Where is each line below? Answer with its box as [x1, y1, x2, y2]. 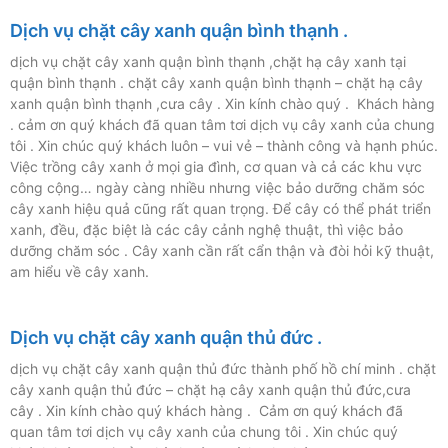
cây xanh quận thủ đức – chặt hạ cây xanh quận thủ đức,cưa [10, 381, 411, 399]
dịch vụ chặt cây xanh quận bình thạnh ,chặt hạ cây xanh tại [10, 53, 406, 71]
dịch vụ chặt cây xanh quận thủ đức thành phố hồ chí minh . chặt [10, 360, 436, 378]
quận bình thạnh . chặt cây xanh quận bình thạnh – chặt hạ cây [10, 74, 423, 92]
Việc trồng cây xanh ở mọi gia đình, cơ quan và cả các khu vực [10, 158, 422, 176]
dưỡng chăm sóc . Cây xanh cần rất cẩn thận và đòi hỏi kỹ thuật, [10, 242, 434, 260]
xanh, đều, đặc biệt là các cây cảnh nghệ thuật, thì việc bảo [10, 221, 403, 239]
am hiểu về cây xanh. [10, 263, 149, 281]
